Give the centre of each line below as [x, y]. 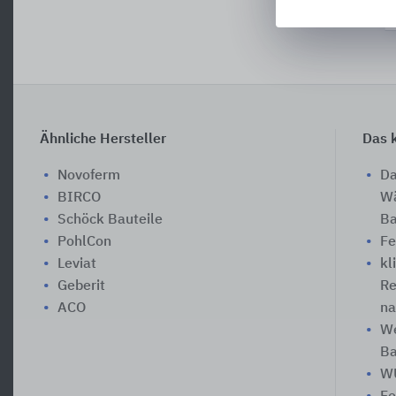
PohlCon [84, 242]
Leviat [77, 264]
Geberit [81, 286]
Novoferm [89, 175]
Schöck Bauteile [110, 220]
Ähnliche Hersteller [103, 139]
